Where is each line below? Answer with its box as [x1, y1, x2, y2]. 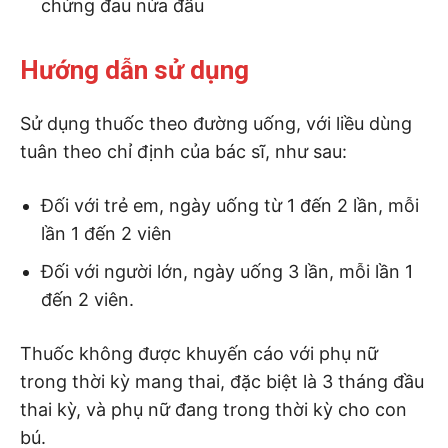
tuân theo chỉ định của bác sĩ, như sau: [20, 140, 347, 162]
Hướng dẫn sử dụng [20, 54, 249, 85]
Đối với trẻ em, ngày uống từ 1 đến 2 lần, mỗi [41, 194, 419, 216]
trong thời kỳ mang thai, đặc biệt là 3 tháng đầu [20, 370, 424, 392]
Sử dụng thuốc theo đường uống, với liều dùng [20, 112, 412, 134]
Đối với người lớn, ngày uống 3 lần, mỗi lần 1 [41, 260, 413, 282]
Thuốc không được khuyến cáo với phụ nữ [20, 342, 378, 364]
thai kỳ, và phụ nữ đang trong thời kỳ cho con [20, 398, 407, 420]
